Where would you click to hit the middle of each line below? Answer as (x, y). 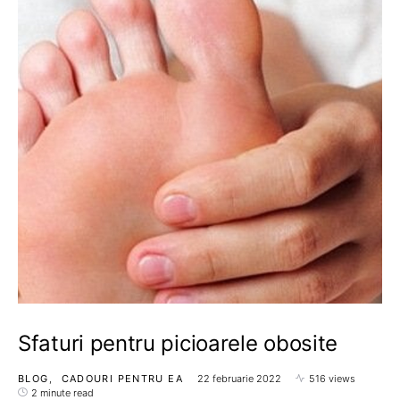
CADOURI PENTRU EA (122, 378)
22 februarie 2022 (239, 378)
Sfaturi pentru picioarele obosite (178, 343)
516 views (332, 378)
